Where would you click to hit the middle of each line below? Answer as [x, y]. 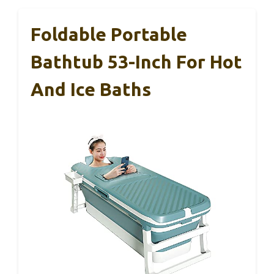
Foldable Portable [109, 34]
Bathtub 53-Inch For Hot [136, 61]
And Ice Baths [91, 89]
